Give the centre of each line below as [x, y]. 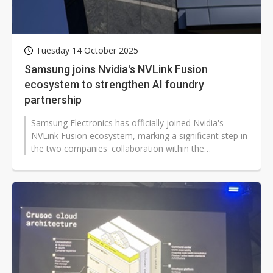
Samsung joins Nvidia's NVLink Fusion [116, 69]
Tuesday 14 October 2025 [87, 51]
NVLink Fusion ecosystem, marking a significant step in [139, 136]
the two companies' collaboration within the [118, 149]
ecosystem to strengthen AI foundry [114, 85]
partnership [53, 100]
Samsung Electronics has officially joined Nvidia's [127, 123]
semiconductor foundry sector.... [94, 161]
